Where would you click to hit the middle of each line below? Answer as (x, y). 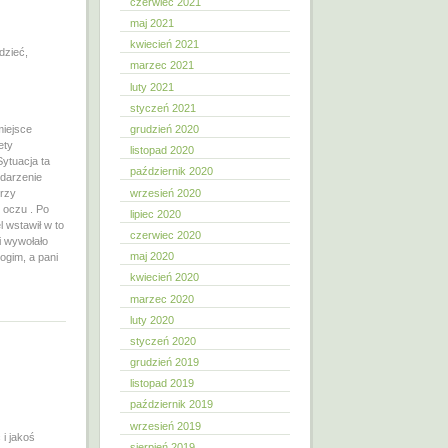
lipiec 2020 (155, 213)
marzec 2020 (162, 298)
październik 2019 (171, 404)
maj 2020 (152, 256)
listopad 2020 (162, 150)
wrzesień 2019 (165, 425)
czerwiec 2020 (165, 234)
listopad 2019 (162, 383)
